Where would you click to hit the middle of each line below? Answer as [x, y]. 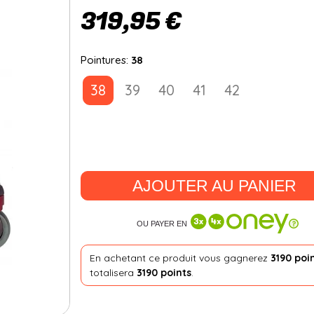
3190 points [164, 272]
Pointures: [105, 60]
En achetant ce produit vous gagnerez [180, 258]
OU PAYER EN [162, 224]
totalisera [113, 272]
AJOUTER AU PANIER [215, 186]
